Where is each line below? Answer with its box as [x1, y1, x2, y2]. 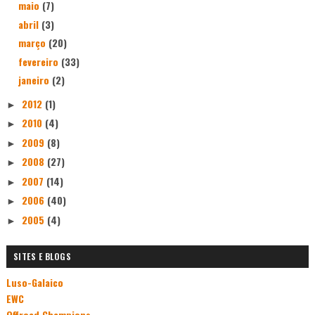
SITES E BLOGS [13, 250, 72, 262]
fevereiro [18, 53, 61, 69]
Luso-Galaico [6, 275, 63, 290]
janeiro [18, 72, 52, 88]
